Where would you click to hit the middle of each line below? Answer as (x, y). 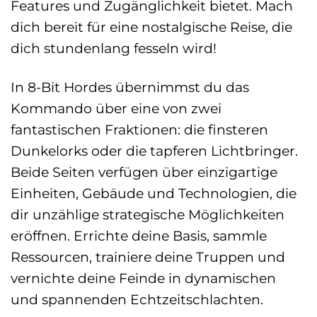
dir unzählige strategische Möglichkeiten (148, 215)
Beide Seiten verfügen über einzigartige (144, 172)
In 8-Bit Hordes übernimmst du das (130, 87)
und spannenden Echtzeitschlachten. (137, 300)
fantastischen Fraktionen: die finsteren (139, 130)
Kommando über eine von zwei (116, 109)
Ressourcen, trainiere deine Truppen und (148, 257)
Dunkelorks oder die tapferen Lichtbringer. (154, 151)
